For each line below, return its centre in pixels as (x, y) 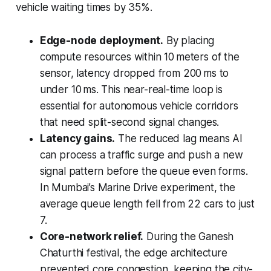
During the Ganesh (189, 236)
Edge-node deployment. (102, 40)
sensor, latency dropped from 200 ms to (134, 73)
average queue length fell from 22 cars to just (147, 204)
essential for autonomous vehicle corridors (139, 106)
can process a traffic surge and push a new (141, 155)
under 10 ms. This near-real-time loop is (131, 89)
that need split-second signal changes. (129, 122)
